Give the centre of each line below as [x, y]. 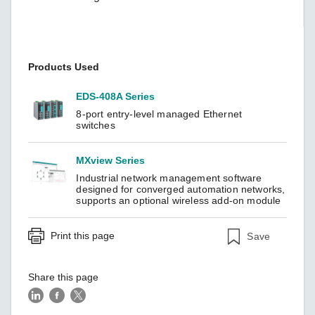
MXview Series [111, 160]
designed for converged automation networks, [181, 189]
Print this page [83, 235]
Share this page [64, 277]
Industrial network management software [169, 178]
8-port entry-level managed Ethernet [159, 114]
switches [96, 125]
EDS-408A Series [116, 96]
